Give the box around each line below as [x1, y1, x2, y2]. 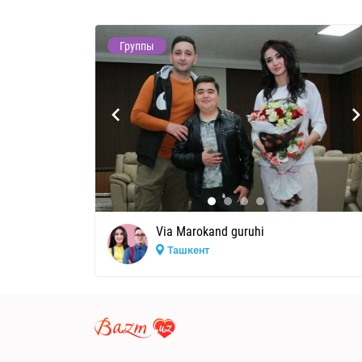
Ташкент [167, 244, 209, 257]
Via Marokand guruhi [156, 224, 264, 240]
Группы [120, 40, 154, 53]
